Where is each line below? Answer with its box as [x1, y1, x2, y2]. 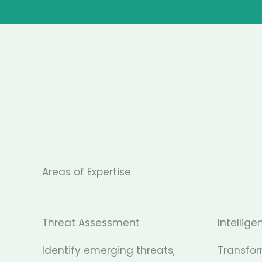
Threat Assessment [42, 216, 140, 230]
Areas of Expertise [42, 165, 131, 179]
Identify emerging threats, [42, 243, 175, 257]
